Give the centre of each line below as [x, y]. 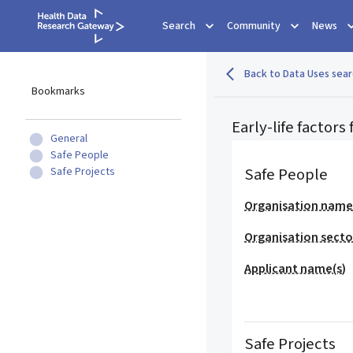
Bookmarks [58, 91]
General [69, 139]
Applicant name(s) [295, 269]
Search [179, 26]
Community [254, 26]
